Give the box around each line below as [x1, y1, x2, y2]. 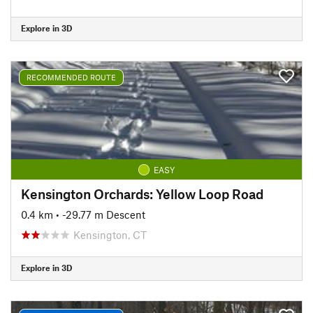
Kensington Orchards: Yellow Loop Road [21, 185, 263, 202]
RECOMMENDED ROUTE [27, 73, 116, 82]
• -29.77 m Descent [56, 208, 145, 221]
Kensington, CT [73, 228, 147, 241]
